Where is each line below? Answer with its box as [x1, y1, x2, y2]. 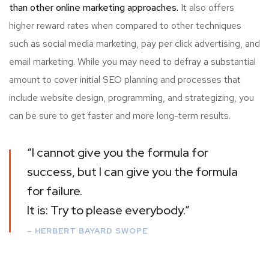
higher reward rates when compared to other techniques [9, 19, 241, 32]
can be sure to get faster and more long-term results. [9, 109, 231, 122]
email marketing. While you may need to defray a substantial [9, 55, 256, 68]
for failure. [27, 183, 82, 199]
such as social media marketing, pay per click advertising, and [9, 37, 260, 50]
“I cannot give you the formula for [27, 144, 208, 160]
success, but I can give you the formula [27, 163, 238, 180]
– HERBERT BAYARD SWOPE [27, 225, 148, 236]
